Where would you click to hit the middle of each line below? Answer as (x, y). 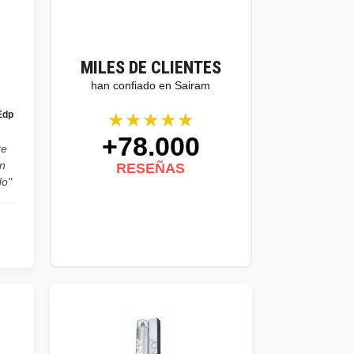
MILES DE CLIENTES (151, 67)
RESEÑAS (151, 169)
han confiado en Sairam (151, 85)
